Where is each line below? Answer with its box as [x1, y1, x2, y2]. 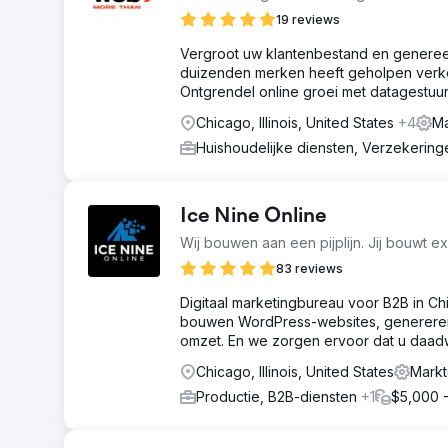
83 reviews [276, 261, 343, 276]
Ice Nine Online [180, 206, 327, 228]
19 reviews [276, 12, 340, 27]
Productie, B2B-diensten [196, 388, 361, 405]
